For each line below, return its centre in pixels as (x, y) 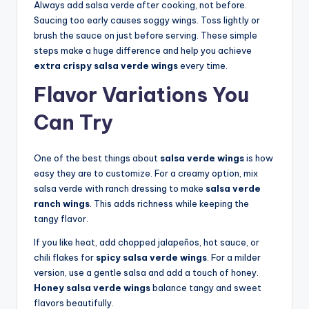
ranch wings (62, 204)
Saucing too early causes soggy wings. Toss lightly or (147, 20)
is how (259, 158)
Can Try (73, 123)
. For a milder (234, 258)
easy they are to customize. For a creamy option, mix (146, 173)
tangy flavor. (61, 219)
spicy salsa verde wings (151, 258)
